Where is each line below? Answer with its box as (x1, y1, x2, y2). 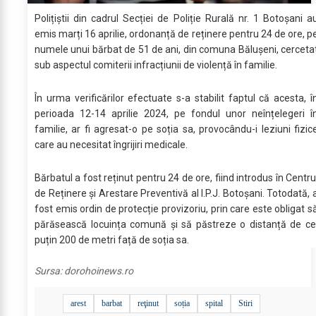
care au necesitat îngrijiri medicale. (35, 139, 188, 150)
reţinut (138, 298, 159, 308)
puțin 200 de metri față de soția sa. (35, 234, 189, 245)
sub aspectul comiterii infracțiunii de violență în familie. (35, 59, 277, 71)
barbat (102, 298, 122, 308)
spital (205, 298, 223, 308)
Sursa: (35, 265, 64, 276)
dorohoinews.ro (64, 265, 133, 276)
